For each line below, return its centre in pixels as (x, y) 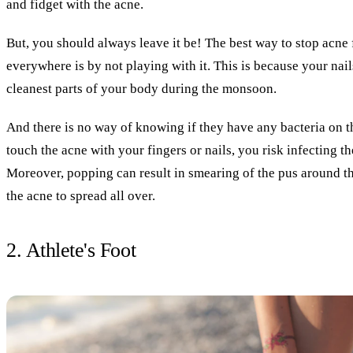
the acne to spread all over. (81, 196)
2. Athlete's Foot (71, 251)
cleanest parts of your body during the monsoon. (141, 89)
